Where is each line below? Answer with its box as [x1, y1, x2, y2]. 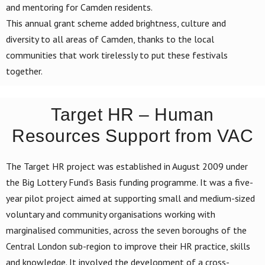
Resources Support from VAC [12, 125, 253, 146]
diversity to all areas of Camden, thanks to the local [6, 33, 214, 45]
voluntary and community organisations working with [6, 208, 215, 220]
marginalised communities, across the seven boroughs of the [6, 224, 247, 236]
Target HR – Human [51, 104, 214, 124]
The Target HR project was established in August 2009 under [6, 160, 248, 172]
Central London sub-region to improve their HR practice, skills [6, 240, 250, 252]
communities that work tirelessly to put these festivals [6, 49, 228, 61]
